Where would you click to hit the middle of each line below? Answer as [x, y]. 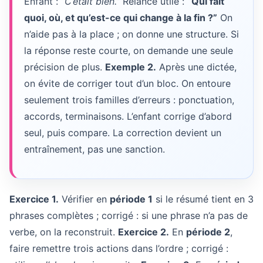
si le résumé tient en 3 [203, 199]
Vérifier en [84, 199]
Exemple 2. [131, 67]
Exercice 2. [144, 232]
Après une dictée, [196, 67]
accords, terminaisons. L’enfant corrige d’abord [128, 116]
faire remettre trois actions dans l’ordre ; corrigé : [119, 248]
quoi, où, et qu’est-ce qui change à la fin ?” [121, 18]
